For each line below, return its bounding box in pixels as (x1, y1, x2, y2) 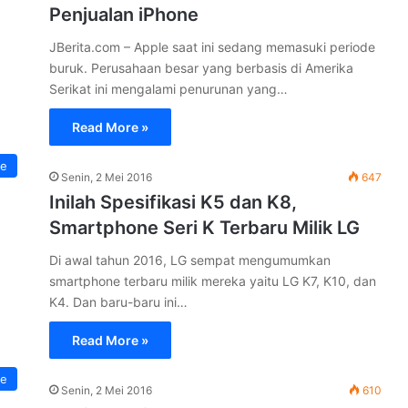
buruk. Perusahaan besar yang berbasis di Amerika (49, 59, 353, 76)
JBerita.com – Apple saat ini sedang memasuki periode (49, 38, 375, 55)
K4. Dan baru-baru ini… (49, 293, 188, 310)
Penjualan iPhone (49, 3, 199, 25)
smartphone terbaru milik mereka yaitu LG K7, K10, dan (49, 272, 376, 289)
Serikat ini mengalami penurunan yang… (49, 80, 288, 97)
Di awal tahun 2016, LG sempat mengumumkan (49, 251, 331, 268)
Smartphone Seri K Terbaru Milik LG (49, 216, 360, 239)
